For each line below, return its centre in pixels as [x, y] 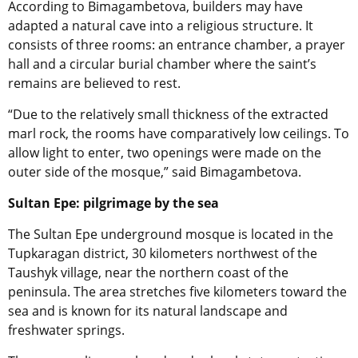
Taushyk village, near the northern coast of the [148, 273]
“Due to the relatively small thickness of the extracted [168, 115]
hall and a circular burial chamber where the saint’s [162, 64]
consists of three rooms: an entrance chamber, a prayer [177, 45]
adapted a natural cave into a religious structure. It [161, 26]
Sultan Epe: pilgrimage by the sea [113, 203]
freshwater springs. [66, 330]
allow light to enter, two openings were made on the [165, 153]
